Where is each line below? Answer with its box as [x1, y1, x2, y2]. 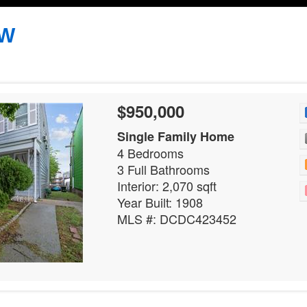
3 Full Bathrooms [117, 160, 210, 178]
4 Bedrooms [117, 144, 184, 162]
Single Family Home [117, 127, 234, 145]
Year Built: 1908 [117, 193, 203, 211]
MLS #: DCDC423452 [117, 210, 236, 228]
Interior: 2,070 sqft [117, 177, 217, 195]
